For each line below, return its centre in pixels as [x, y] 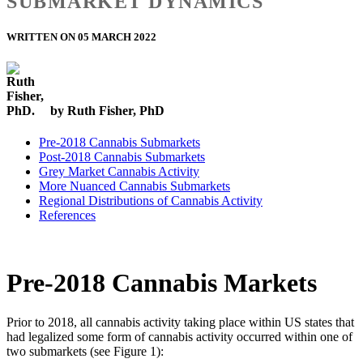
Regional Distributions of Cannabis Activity [151, 201]
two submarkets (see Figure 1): [87, 352]
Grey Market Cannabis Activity [119, 172]
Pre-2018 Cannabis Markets [162, 282]
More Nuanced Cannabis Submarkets [135, 186]
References [67, 216]
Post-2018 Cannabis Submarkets [122, 157]
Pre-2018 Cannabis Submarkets [120, 143]
